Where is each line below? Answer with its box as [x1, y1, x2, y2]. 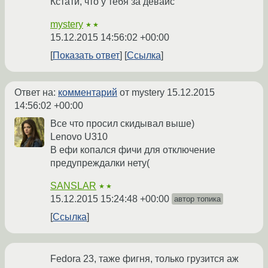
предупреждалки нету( [50, 158, 150, 169]
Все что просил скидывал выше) [50, 118, 194, 129]
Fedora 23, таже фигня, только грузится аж [50, 254, 239, 264]
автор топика [174, 194, 221, 204]
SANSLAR [50, 181, 96, 191]
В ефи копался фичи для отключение [50, 145, 215, 156]
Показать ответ [53, 50, 120, 61]
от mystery [117, 87, 167, 98]
